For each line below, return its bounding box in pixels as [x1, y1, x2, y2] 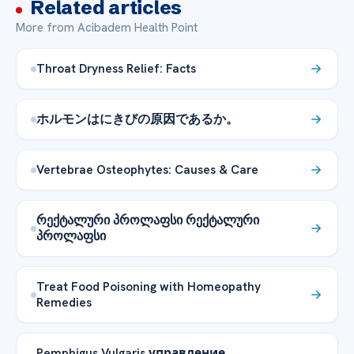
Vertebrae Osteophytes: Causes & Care [36, 161, 258, 179]
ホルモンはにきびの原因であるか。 [36, 111, 239, 128]
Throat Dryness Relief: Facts [36, 60, 196, 77]
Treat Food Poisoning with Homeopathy [36, 278, 261, 296]
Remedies [36, 294, 92, 311]
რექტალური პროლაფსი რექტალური [36, 212, 259, 229]
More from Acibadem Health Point [16, 20, 198, 36]
